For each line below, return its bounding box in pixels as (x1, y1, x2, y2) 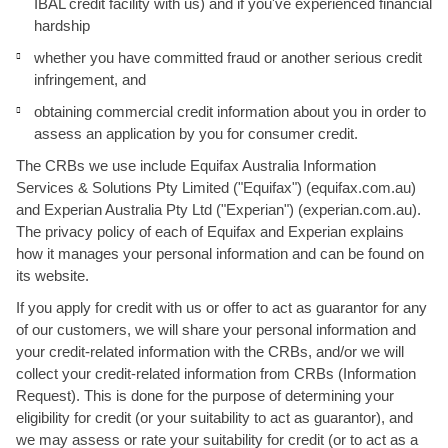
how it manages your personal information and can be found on (16, 245, 424, 262)
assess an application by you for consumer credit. (34, 125, 358, 142)
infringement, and (34, 71, 146, 88)
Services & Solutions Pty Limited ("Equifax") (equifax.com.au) (16, 179, 416, 196)
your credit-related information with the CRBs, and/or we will (16, 343, 404, 360)
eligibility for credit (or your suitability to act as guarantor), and (16, 409, 413, 426)
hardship (34, 17, 90, 34)
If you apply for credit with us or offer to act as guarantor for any (16, 299, 427, 316)
